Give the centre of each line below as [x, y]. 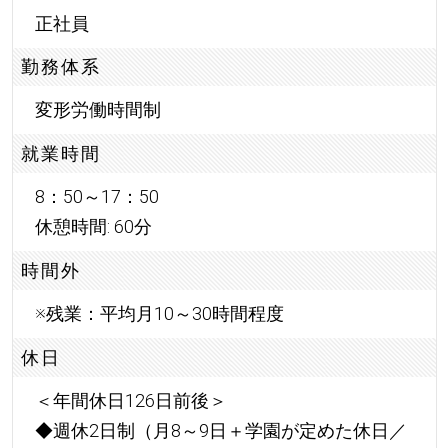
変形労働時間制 [97, 110]
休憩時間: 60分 [93, 227]
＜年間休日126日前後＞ [130, 400]
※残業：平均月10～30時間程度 [159, 314]
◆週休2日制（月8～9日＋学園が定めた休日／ [220, 430]
